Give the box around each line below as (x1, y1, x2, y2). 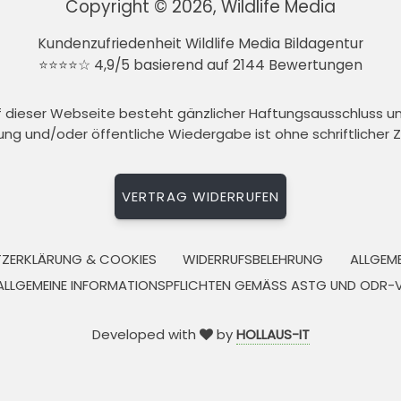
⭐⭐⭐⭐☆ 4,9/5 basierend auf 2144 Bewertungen (38, 55, 363, 75)
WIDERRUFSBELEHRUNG (183, 249, 324, 269)
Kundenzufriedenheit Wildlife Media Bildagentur (38, 34, 363, 54)
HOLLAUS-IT (235, 324, 310, 344)
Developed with (91, 324, 200, 344)
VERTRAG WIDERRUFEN (121, 186, 280, 206)
